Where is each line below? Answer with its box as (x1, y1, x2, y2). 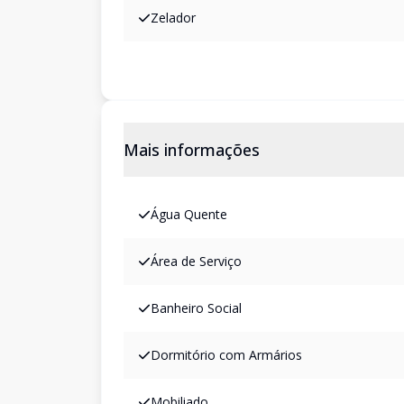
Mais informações (124, 139, 260, 161)
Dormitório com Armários (151, 346, 302, 363)
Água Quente (151, 206, 227, 223)
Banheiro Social (151, 299, 242, 317)
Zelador (151, 9, 196, 26)
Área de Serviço (151, 252, 242, 270)
